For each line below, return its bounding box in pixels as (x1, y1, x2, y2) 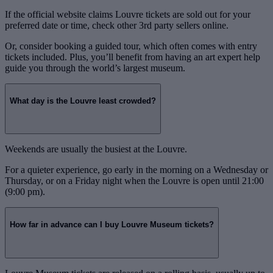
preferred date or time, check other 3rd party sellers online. (5, 20, 229, 30)
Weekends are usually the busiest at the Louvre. (5, 144, 187, 155)
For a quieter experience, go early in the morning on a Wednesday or (5, 165, 268, 175)
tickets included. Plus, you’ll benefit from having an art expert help (5, 52, 260, 62)
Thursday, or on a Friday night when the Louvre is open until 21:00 (5, 175, 264, 186)
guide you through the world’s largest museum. (5, 63, 185, 73)
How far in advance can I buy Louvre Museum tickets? (10, 220, 214, 230)
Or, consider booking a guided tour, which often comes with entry (5, 41, 257, 51)
